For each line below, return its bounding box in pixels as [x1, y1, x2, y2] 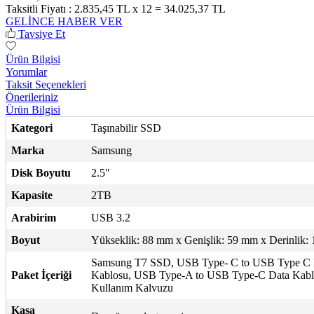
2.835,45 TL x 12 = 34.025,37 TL [71, 2, 226, 15]
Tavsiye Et [18, 27, 66, 40]
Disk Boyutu [11, 166, 71, 179]
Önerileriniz [6, 90, 58, 103]
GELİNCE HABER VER [6, 15, 123, 27]
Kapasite [11, 189, 53, 201]
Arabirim [11, 211, 56, 224]
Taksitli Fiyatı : [6, 2, 71, 15]
